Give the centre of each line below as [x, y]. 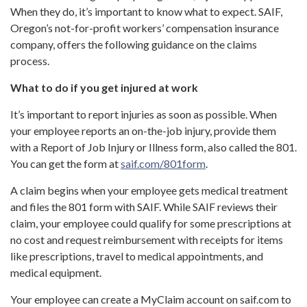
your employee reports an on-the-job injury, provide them [143, 131]
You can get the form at [65, 164]
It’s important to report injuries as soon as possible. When [144, 114]
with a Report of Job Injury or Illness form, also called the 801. [153, 147]
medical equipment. [56, 273]
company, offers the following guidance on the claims [134, 45]
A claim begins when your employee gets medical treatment [149, 191]
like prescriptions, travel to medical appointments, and [137, 256]
